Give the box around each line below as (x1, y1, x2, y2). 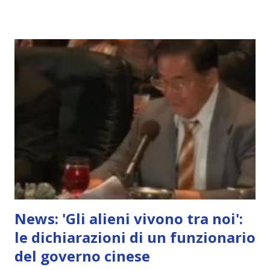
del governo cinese (14, 246, 150, 266)
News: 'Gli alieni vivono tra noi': (14, 209, 243, 229)
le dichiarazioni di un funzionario (14, 227, 256, 248)
